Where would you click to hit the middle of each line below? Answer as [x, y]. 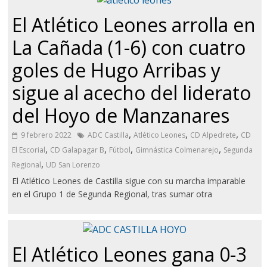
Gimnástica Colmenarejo [177, 150]
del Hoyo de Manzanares [121, 116]
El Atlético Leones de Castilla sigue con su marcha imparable [129, 181]
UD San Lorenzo [73, 165]
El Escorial [29, 150]
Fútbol [120, 150]
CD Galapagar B [77, 150]
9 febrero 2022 [46, 135]
